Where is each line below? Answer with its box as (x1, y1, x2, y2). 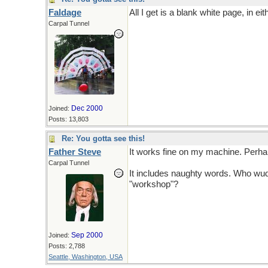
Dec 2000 (71, 104, 103, 112)
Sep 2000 (71, 231, 103, 239)
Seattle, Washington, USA (48, 253, 123, 260)
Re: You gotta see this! (62, 134, 145, 143)
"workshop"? (129, 179, 178, 189)
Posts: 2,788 (48, 242, 85, 249)
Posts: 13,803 (48, 115, 89, 123)
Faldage (48, 8, 81, 17)
